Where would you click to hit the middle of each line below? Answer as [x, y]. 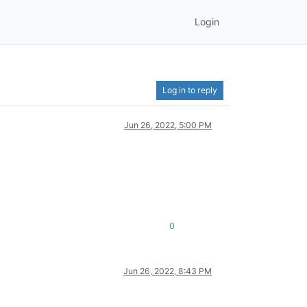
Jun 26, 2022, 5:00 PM [168, 125]
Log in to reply [190, 90]
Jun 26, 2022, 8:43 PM [168, 271]
